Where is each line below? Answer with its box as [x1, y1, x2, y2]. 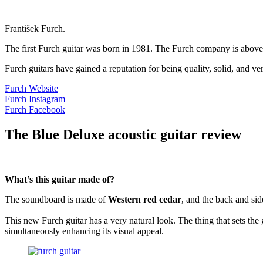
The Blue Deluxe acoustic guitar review [5, 127, 241, 143]
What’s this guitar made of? [5, 174, 114, 184]
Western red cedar [106, 194, 181, 204]
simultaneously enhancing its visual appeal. [5, 225, 164, 236]
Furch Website [5, 83, 58, 94]
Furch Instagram [5, 94, 65, 104]
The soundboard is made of [5, 194, 106, 204]
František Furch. [5, 23, 65, 34]
